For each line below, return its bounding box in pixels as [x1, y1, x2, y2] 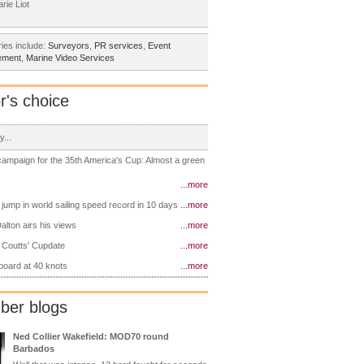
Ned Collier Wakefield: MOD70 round [13, 331, 169, 341]
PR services [94, 41, 143, 51]
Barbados [13, 343, 54, 353]
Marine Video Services [26, 53, 115, 63]
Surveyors [48, 41, 89, 51]
